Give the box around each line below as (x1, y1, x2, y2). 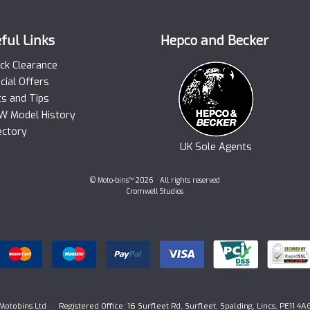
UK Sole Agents (180, 140, 253, 154)
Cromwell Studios (126, 187, 183, 197)
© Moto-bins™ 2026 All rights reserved (89, 176, 220, 185)
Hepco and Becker (161, 31, 269, 49)
